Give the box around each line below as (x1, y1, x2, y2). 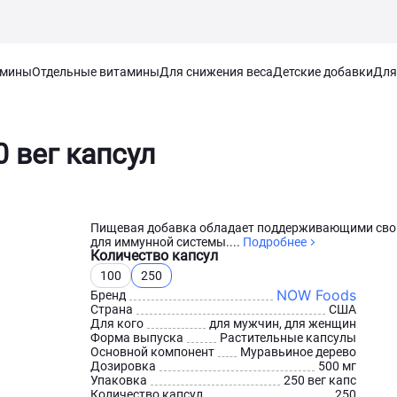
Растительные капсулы (220, 331, 356, 345)
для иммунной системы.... (90, 235, 243, 249)
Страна (90, 302, 133, 316)
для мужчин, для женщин (209, 316, 356, 331)
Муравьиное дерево (240, 345, 356, 359)
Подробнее (243, 235, 307, 249)
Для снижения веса (160, 65, 273, 79)
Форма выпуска (90, 331, 183, 345)
